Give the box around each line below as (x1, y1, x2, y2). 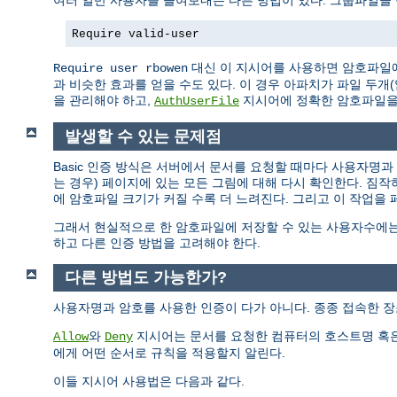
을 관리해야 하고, (53, 93, 154, 108)
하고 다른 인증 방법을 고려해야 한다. (53, 235, 261, 250)
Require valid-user (72, 27, 199, 42)
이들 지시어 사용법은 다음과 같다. (53, 374, 245, 388)
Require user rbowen (53, 61, 188, 76)
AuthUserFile (154, 94, 239, 109)
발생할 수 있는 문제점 (64, 128, 222, 146)
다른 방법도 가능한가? (64, 269, 227, 287)
